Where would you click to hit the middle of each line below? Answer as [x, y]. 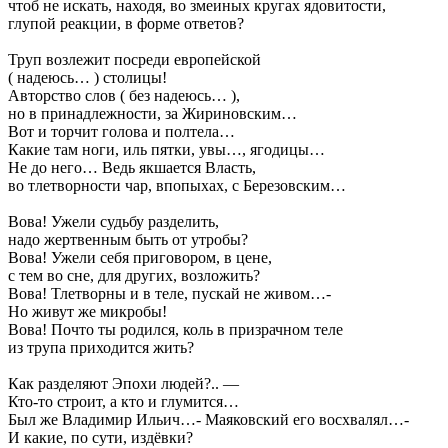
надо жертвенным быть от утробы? [128, 239]
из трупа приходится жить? [101, 347]
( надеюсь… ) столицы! [87, 77]
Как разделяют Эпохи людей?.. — [123, 383]
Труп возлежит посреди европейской [134, 59]
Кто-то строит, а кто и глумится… [123, 401]
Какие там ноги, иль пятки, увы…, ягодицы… [166, 149]
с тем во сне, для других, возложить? [134, 275]
